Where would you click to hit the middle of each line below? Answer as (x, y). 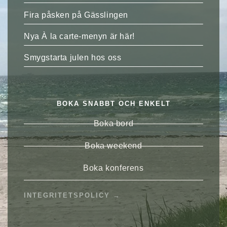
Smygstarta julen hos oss (73, 58)
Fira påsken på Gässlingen (76, 15)
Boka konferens (113, 168)
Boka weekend (113, 146)
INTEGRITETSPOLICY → (72, 196)
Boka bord (113, 124)
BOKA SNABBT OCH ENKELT (113, 104)
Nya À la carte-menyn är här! (79, 36)
